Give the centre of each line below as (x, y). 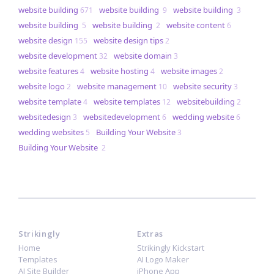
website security (202, 87)
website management (117, 87)
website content (196, 25)
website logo (42, 87)
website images (189, 71)
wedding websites (51, 132)
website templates (127, 102)
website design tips (128, 41)
